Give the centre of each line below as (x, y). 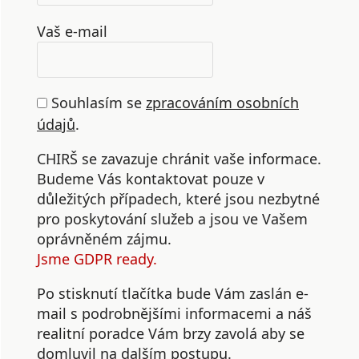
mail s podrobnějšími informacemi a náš (174, 314)
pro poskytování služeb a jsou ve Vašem (172, 219)
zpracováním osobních (222, 103)
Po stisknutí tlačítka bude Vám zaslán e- (173, 294)
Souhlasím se (97, 103)
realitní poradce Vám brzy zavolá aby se (171, 334)
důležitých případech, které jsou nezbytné (178, 199)
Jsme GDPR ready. (97, 259)
